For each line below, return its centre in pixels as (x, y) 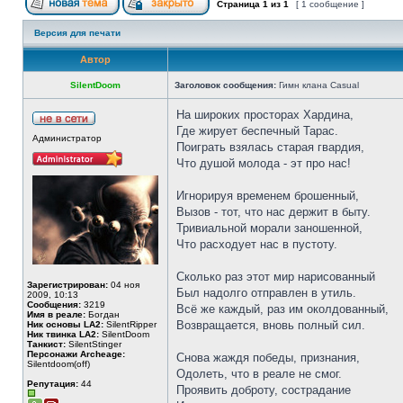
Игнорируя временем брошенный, (268, 196)
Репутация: (53, 384)
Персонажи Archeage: (76, 354)
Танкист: (46, 344)
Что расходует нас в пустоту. (257, 244)
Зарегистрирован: (67, 285)
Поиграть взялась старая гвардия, (270, 147)
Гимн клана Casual (318, 85)
